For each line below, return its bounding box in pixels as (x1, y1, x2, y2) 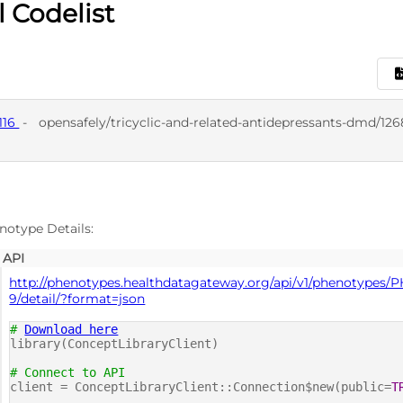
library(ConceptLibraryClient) (10, 336, 219, 352)
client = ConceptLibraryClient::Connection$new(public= (10, 380, 392, 395)
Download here (24, 322, 119, 337)
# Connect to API (10, 365, 126, 381)
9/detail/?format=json (9, 291, 146, 308)
